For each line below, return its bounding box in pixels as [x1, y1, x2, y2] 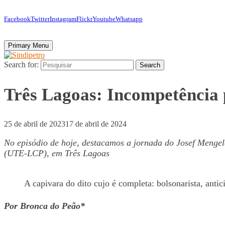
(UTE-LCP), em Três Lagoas [4, 148, 109, 159]
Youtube [92, 15, 116, 23]
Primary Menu [8, 42, 49, 49]
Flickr [76, 15, 92, 23]
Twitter [31, 15, 50, 23]
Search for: [4, 60, 39, 69]
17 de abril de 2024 [65, 120, 127, 129]
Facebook [4, 15, 31, 23]
